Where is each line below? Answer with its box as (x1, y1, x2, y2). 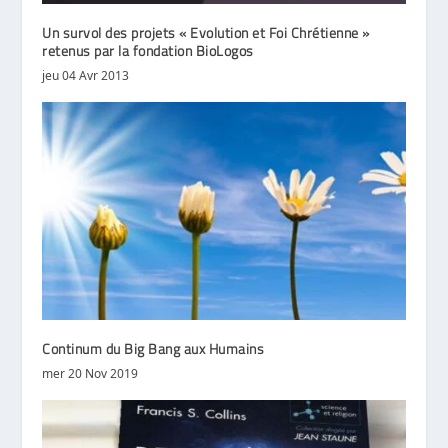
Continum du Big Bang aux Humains (42, 339, 265, 359)
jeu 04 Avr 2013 (42, 67, 130, 85)
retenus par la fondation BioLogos (42, 41, 254, 61)
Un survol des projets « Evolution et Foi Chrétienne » (42, 23, 370, 43)
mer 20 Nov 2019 (42, 365, 139, 383)
